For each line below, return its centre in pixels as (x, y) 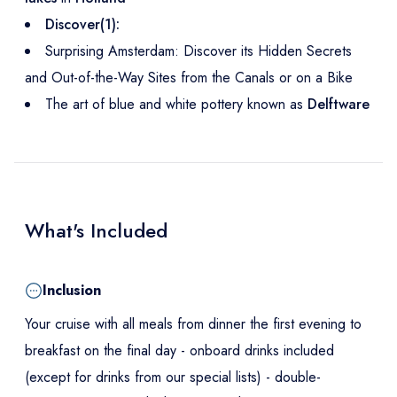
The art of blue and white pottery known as (176, 104)
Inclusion (72, 290)
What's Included (96, 230)
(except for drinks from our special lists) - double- (173, 377)
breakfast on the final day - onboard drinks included (179, 350)
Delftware (339, 104)
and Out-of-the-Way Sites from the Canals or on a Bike (189, 78)
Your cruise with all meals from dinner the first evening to (193, 324)
